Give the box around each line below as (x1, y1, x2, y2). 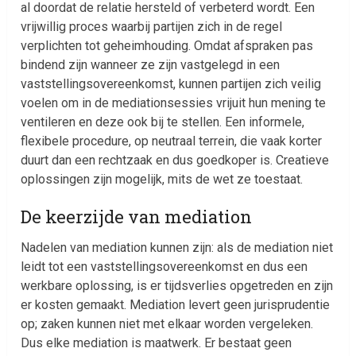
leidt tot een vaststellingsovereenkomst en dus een (21, 258, 308, 274)
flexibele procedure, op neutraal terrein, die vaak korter (21, 133, 323, 149)
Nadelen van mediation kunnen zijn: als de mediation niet (21, 239, 334, 255)
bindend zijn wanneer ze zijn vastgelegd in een (21, 56, 281, 72)
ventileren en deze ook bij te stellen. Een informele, (21, 114, 305, 130)
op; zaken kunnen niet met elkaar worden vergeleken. (21, 315, 314, 331)
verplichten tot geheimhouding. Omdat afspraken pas (21, 37, 314, 53)
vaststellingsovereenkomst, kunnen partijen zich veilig (21, 75, 322, 91)
